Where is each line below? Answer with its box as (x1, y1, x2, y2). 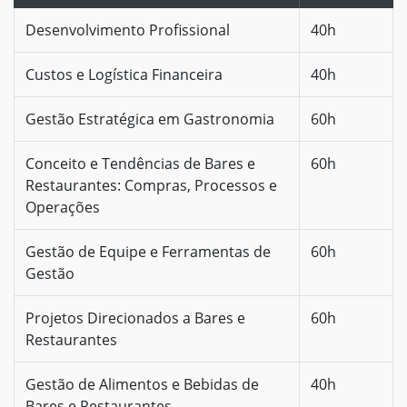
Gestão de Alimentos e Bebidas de (25, 373, 259, 394)
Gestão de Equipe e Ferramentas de (25, 241, 271, 262)
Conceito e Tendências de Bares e (25, 153, 255, 174)
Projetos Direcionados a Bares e (25, 307, 245, 328)
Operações (25, 196, 100, 217)
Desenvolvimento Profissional (25, 19, 230, 40)
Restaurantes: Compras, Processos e (25, 174, 277, 195)
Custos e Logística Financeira (25, 64, 223, 84)
